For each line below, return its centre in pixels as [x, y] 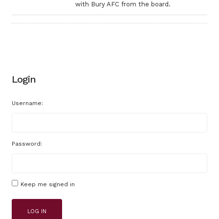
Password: [27, 144]
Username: [27, 103]
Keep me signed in [48, 184]
